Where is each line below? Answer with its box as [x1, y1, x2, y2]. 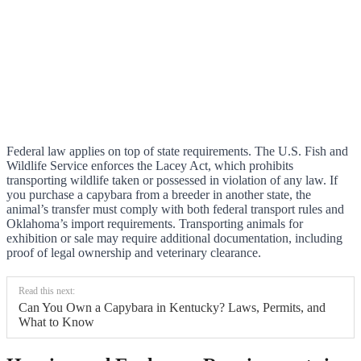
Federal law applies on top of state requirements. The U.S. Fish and [6, 144, 348, 159]
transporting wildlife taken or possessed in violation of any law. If [6, 173, 338, 188]
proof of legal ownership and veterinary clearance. [6, 246, 261, 260]
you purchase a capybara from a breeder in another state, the [6, 188, 311, 202]
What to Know [19, 315, 94, 330]
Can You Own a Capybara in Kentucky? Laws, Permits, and [19, 301, 326, 315]
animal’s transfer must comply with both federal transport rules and [6, 202, 344, 217]
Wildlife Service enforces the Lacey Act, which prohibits [6, 159, 293, 173]
